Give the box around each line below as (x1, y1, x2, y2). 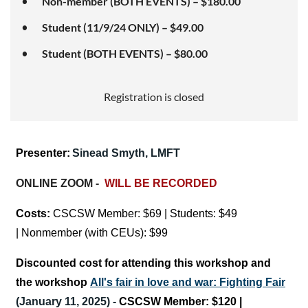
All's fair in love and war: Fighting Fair (90, 276, 285, 288)
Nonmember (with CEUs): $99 (21, 226, 173, 239)
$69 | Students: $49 (143, 207, 237, 219)
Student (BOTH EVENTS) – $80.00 (42, 46, 208, 60)
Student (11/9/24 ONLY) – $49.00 (42, 20, 203, 34)
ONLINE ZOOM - (16, 177, 104, 189)
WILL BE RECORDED (104, 177, 217, 189)
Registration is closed (104, 89, 204, 103)
